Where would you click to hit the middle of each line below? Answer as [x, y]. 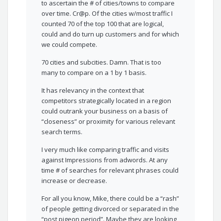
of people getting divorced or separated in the [110, 209]
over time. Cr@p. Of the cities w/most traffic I [107, 14]
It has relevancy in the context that [93, 91]
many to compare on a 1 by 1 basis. [94, 73]
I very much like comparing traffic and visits [106, 150]
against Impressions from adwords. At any [105, 160]
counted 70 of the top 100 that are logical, [103, 24]
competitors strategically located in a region [107, 101]
